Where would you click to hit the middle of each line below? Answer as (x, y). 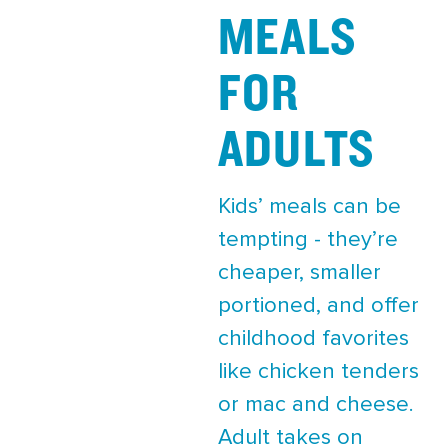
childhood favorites (313, 339)
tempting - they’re (308, 240)
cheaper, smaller (299, 273)
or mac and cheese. (316, 405)
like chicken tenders (318, 372)
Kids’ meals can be (309, 207)
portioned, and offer (318, 306)
